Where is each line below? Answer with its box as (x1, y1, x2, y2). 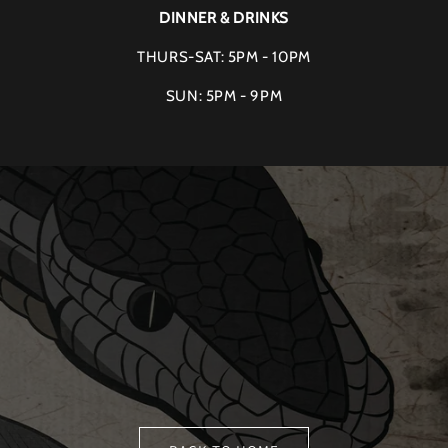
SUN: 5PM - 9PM (165, 86, 283, 105)
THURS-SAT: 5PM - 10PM (137, 48, 311, 67)
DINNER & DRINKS (159, 9, 289, 28)
